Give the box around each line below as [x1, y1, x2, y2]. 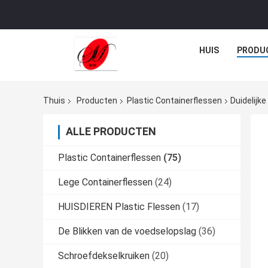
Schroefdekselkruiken [58, 250, 150, 262]
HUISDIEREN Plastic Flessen [58, 201, 180, 213]
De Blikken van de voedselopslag [58, 226, 196, 237]
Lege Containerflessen [58, 176, 153, 188]
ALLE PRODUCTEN [66, 125, 156, 138]
